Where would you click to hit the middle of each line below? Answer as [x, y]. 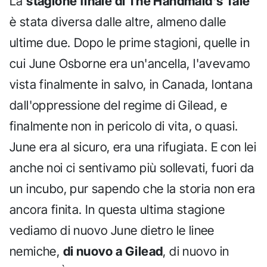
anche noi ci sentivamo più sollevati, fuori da [132, 167]
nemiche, [36, 251]
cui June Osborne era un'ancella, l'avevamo [130, 63]
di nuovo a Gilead [113, 251]
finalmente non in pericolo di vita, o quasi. [124, 126]
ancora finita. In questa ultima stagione [117, 209]
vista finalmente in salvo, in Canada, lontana [131, 84]
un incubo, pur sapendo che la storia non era [133, 188]
